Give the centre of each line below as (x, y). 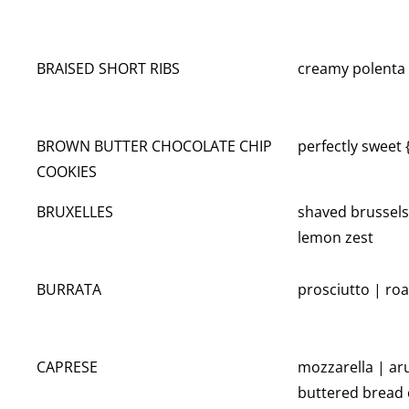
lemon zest (336, 238)
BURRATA (69, 290)
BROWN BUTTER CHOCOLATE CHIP (154, 147)
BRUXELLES (75, 212)
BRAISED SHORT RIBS (108, 69)
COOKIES (67, 172)
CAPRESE (67, 367)
